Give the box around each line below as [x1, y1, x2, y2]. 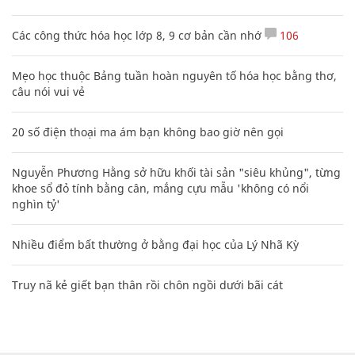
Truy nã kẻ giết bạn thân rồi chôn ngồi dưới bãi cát [12, 277, 283, 292]
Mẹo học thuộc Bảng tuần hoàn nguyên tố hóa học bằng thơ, [12, 67, 337, 83]
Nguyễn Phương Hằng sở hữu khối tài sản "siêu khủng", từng [12, 164, 341, 180]
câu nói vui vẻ [12, 83, 85, 99]
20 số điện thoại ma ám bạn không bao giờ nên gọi [12, 124, 284, 139]
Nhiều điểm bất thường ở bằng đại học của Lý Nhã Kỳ [12, 236, 299, 252]
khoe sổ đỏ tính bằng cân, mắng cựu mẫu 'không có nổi [12, 180, 309, 196]
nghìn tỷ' [12, 196, 60, 212]
